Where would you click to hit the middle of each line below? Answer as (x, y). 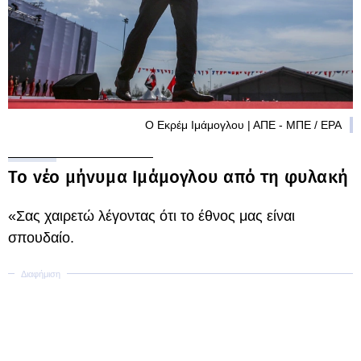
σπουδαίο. (41, 237)
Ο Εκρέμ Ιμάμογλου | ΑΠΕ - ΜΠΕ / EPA (243, 124)
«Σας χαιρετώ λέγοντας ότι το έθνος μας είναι (151, 216)
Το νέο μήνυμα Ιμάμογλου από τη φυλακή (178, 176)
